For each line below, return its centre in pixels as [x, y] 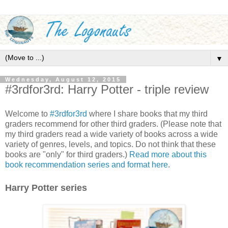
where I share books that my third [147, 113]
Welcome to [27, 113]
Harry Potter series [46, 188]
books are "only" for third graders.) [67, 154]
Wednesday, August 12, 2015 [63, 80]
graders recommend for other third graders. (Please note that [113, 124]
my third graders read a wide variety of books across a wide [111, 134]
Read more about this [168, 154]
